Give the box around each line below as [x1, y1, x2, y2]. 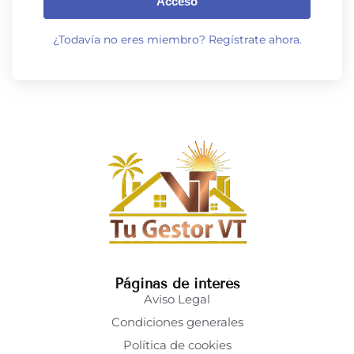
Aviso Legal [144, 292, 210, 307]
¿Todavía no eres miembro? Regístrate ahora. [52, 32, 302, 47]
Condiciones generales [111, 314, 243, 330]
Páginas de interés [114, 275, 240, 293]
